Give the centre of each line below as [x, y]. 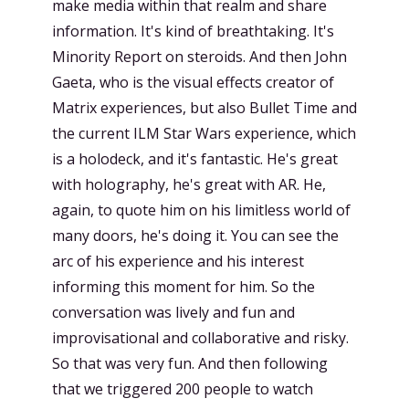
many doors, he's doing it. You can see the [195, 235]
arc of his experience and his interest [178, 261]
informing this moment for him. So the [184, 286]
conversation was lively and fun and [173, 312]
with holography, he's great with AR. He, [189, 184]
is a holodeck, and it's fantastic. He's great [195, 158]
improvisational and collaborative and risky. [200, 337]
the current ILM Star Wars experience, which [204, 133]
